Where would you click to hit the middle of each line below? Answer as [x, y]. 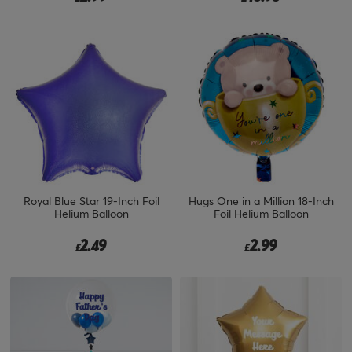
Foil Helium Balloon [261, 213]
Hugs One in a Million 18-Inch [261, 200]
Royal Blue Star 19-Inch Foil [91, 200]
